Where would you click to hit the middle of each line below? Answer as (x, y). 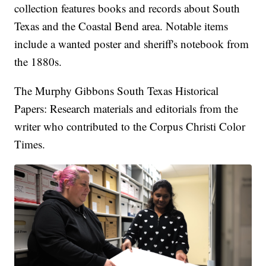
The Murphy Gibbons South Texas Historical (117, 90)
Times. (30, 144)
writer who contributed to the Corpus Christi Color (130, 126)
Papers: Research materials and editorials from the (126, 108)
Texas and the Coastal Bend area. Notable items (121, 26)
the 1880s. (38, 61)
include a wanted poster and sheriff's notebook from (132, 43)
